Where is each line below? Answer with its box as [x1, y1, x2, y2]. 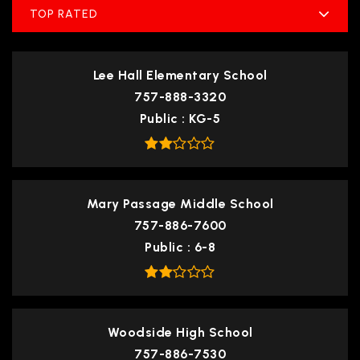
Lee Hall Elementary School [92, 67, 268, 84]
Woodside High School [107, 325, 253, 341]
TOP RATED [30, 7, 97, 22]
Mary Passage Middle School [86, 196, 274, 212]
